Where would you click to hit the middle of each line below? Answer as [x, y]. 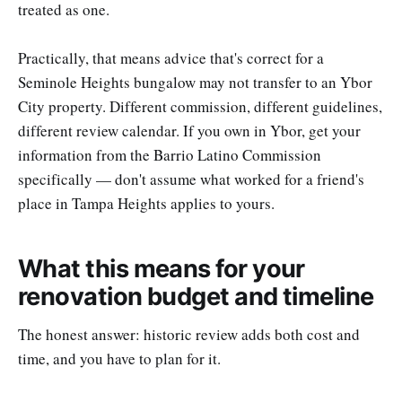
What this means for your [162, 268]
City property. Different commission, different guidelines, [200, 107]
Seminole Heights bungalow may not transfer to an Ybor [195, 83]
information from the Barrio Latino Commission [170, 155]
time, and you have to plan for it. [119, 359]
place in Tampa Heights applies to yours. [146, 204]
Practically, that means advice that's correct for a [171, 58]
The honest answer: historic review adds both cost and [189, 335]
